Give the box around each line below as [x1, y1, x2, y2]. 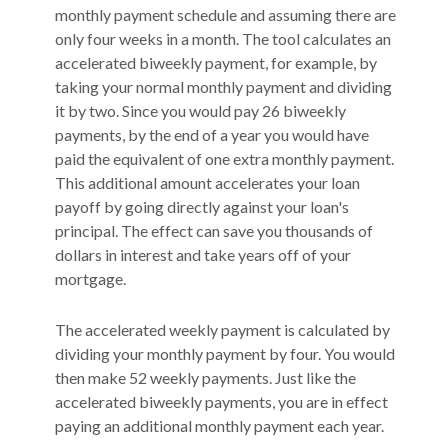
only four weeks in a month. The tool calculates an [55, 29, 391, 48]
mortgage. [55, 269, 126, 288]
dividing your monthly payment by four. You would [55, 344, 395, 364]
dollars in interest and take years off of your [55, 245, 351, 264]
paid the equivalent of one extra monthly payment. [55, 149, 394, 168]
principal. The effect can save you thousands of [55, 221, 373, 240]
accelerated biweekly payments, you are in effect [55, 392, 388, 412]
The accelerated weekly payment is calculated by [55, 320, 390, 340]
